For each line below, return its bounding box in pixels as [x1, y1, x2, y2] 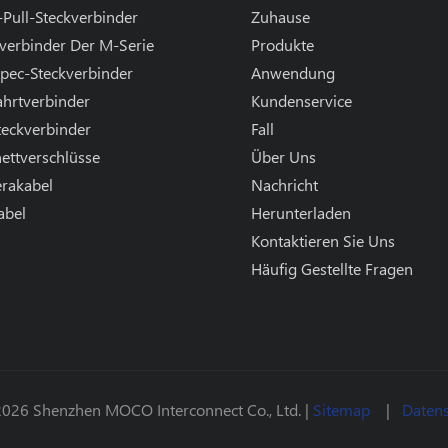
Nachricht [250, 174, 318, 196]
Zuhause [250, 6, 310, 28]
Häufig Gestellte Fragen [250, 258, 413, 280]
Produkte [250, 34, 314, 56]
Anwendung [250, 62, 335, 84]
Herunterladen [250, 202, 351, 224]
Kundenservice [250, 90, 352, 112]
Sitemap [312, 398, 370, 420]
